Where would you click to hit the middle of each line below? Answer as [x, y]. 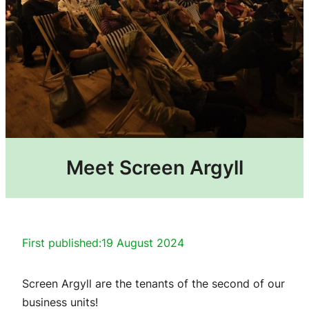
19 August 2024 [143, 242]
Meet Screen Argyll [154, 167]
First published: [62, 242]
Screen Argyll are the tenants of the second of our [153, 283]
